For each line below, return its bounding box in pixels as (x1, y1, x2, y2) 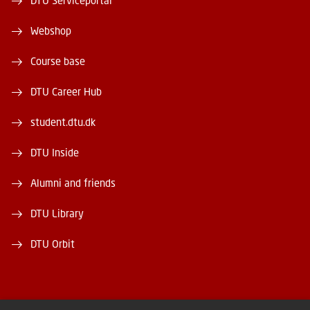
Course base (30, 55, 85, 68)
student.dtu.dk (30, 116, 95, 129)
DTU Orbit (30, 237, 75, 250)
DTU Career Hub (30, 85, 102, 98)
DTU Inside (30, 146, 79, 159)
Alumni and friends (30, 176, 116, 190)
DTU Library (30, 207, 84, 220)
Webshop (30, 24, 71, 37)
